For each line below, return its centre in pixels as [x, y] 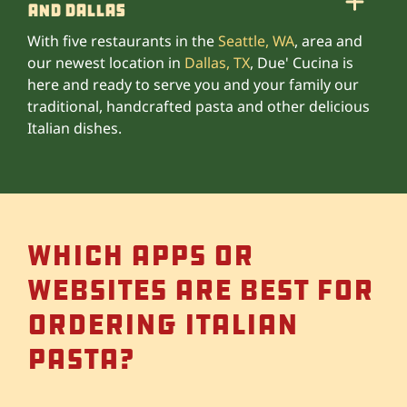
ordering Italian [163, 324]
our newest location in [106, 62]
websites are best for [200, 290]
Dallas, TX [217, 62]
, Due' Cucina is [302, 62]
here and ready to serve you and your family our [193, 84]
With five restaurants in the [123, 40]
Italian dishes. [74, 128]
